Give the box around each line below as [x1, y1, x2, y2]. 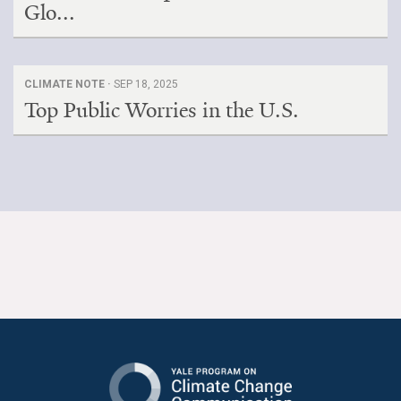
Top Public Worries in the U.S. [24, 96, 299, 124]
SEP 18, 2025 [114, 77, 178, 90]
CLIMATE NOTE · [24, 77, 114, 90]
